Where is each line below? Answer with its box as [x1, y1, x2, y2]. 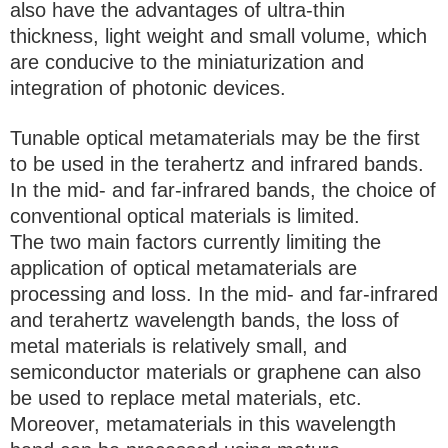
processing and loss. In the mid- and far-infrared [10, 283, 438, 306]
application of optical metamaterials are [10, 257, 357, 280]
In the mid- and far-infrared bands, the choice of [10, 179, 436, 202]
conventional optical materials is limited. [10, 205, 360, 228]
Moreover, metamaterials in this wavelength [10, 413, 396, 436]
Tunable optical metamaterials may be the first [10, 127, 420, 150]
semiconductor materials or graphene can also [10, 361, 421, 384]
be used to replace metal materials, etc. [10, 387, 362, 410]
